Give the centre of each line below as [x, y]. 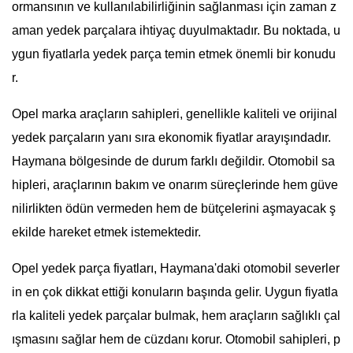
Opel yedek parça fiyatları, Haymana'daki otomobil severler [176, 269]
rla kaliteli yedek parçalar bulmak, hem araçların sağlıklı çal [176, 316]
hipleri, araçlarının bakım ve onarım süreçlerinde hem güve [175, 185]
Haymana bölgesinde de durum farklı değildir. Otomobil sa [173, 162]
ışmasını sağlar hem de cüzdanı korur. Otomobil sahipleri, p [176, 340]
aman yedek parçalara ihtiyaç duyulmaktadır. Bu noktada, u [176, 31]
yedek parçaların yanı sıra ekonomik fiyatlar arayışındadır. [171, 138]
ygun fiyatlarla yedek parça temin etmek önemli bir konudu [174, 54]
